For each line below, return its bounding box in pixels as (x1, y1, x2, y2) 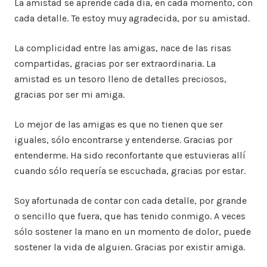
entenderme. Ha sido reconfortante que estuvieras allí (14, 149, 246, 161)
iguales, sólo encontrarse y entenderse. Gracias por (14, 133, 232, 145)
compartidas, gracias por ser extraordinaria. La (14, 57, 216, 69)
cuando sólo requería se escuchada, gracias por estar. (14, 164, 246, 176)
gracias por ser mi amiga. (14, 88, 125, 100)
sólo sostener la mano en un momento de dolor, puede (14, 225, 251, 237)
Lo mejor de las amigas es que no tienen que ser (14, 118, 223, 130)
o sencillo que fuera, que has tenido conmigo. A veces (14, 210, 246, 222)
